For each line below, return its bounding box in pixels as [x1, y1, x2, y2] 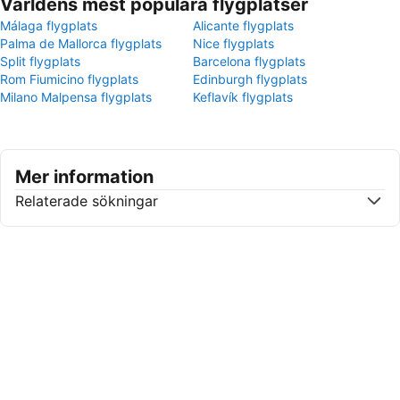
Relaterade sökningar [15, 192, 158, 210]
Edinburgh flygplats [193, 71, 307, 87]
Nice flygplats [193, 36, 274, 51]
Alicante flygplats [193, 18, 294, 33]
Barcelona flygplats [193, 54, 305, 69]
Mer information [15, 166, 154, 187]
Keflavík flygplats [193, 89, 293, 104]
